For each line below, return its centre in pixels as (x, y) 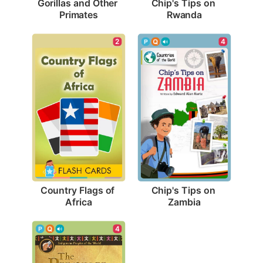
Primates (79, 14)
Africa (79, 202)
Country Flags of (77, 190)
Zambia (184, 202)
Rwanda (184, 14)
